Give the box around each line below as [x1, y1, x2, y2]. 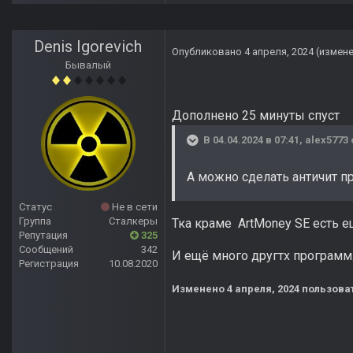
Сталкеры [109, 215, 158, 228]
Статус [19, 201, 52, 214]
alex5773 [305, 134, 348, 147]
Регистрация [19, 258, 79, 270]
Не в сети [110, 201, 158, 214]
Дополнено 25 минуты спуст [172, 108, 340, 124]
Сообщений [19, 243, 73, 256]
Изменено [172, 283, 227, 295]
